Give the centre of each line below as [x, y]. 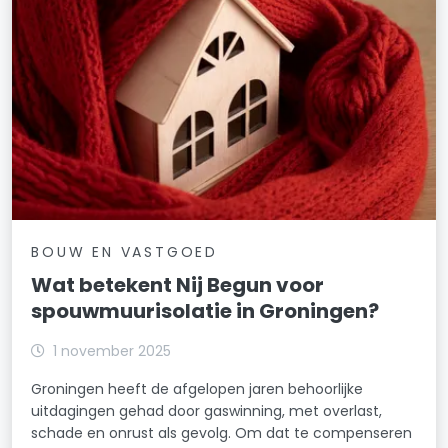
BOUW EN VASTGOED [124, 252]
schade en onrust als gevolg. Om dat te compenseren [222, 433]
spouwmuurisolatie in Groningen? [205, 311]
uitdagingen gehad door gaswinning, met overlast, [207, 411]
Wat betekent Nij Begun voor [178, 285]
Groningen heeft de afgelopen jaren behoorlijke [197, 389]
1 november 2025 [112, 351]
